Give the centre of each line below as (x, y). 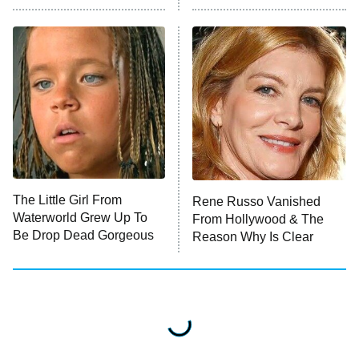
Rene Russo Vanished (256, 201)
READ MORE (169, 26)
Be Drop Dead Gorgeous (83, 235)
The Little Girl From (67, 200)
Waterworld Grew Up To (80, 217)
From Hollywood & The (258, 219)
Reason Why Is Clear (253, 236)
